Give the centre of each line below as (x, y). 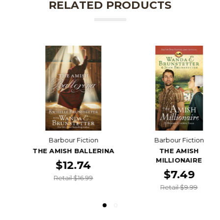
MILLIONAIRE (163, 160)
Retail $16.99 (58, 178)
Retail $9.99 (163, 187)
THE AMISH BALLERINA (58, 151)
